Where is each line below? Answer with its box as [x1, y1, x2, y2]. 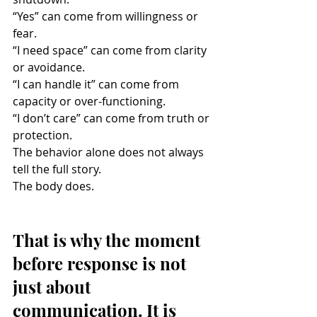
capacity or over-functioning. [13, 93, 166, 109]
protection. [13, 127, 72, 143]
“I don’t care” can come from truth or [13, 110, 212, 126]
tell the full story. [13, 161, 101, 177]
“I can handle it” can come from [13, 76, 182, 92]
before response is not [13, 252, 190, 275]
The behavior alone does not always [13, 144, 207, 160]
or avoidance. [13, 59, 85, 75]
